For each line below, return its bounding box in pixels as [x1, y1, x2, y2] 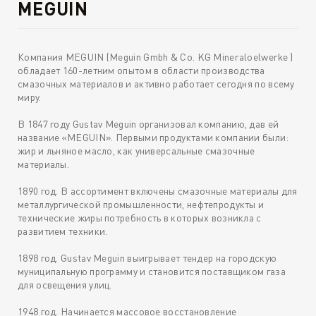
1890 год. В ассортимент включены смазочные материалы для [18, 185, 298, 197]
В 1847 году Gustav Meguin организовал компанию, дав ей [18, 118, 279, 130]
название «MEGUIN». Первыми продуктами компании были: [18, 131, 289, 144]
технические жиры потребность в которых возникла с [18, 212, 262, 224]
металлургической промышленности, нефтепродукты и [18, 198, 265, 211]
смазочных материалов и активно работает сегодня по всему [18, 78, 295, 90]
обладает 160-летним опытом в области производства [18, 64, 265, 77]
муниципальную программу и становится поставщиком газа [18, 265, 286, 278]
